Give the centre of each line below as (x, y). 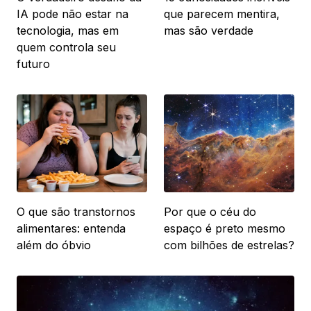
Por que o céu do (210, 211)
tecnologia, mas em (68, 30)
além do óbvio (54, 245)
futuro (33, 64)
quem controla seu (66, 47)
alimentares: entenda (71, 228)
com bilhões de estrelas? (229, 245)
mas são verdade (209, 30)
